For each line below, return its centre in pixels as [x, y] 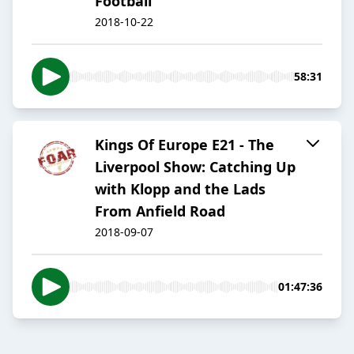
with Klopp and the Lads [180, 189]
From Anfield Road [160, 211]
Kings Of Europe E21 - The [185, 145]
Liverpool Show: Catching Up [195, 167]
